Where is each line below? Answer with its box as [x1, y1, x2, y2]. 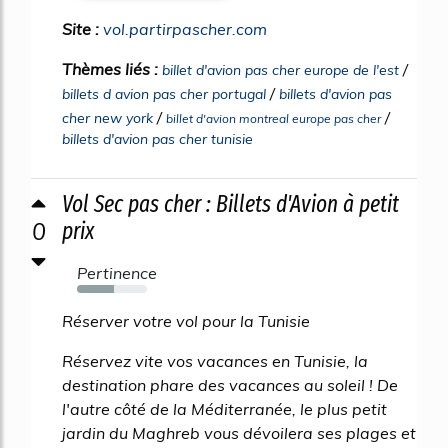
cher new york [62, 109, 153, 128]
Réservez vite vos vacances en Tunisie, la [62, 351, 368, 372]
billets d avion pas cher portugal [62, 85, 266, 104]
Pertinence [77, 263, 157, 284]
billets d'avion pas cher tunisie [62, 130, 253, 149]
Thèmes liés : [62, 59, 162, 80]
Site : [62, 19, 103, 40]
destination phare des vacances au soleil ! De [62, 375, 398, 396]
